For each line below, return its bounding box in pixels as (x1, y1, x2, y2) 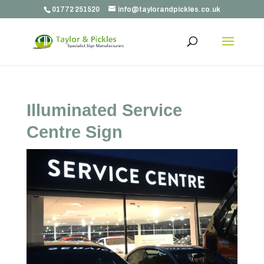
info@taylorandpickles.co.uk (117, 5, 220, 14)
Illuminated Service (26, 101, 182, 120)
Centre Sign (26, 123, 123, 141)
